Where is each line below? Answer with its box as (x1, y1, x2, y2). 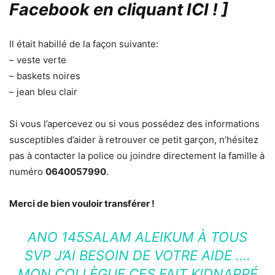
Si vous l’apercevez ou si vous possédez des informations (9, 117, 260, 130)
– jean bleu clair (9, 85, 77, 98)
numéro (9, 165, 45, 177)
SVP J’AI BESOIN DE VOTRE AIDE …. (25, 247, 250, 263)
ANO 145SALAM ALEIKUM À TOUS (28, 228, 247, 245)
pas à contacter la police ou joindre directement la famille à (9, 149, 265, 161)
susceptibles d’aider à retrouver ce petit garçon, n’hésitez (9, 133, 258, 145)
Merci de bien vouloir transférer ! (9, 197, 155, 209)
